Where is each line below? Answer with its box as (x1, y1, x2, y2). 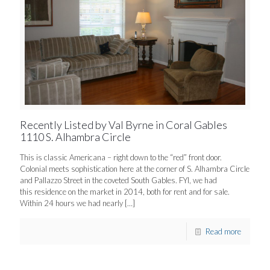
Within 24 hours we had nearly (20, 198, 123, 208)
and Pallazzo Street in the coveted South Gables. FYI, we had (20, 175, 217, 185)
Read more (206, 226, 241, 236)
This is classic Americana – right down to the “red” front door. (20, 152, 224, 162)
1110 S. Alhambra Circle (20, 130, 131, 143)
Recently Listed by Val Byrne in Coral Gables (20, 118, 227, 131)
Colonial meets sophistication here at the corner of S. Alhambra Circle (20, 163, 250, 174)
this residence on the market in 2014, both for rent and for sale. (20, 186, 231, 196)
